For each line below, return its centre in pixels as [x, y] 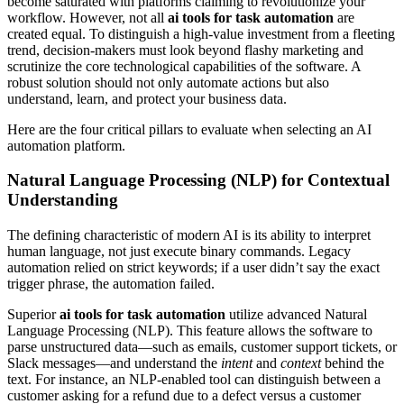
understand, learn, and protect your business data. [147, 98]
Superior [33, 315]
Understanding [63, 200]
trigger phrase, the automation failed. [111, 284]
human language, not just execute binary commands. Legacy [179, 252]
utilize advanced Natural [296, 315]
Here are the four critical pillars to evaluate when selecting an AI [189, 129]
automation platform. [66, 145]
